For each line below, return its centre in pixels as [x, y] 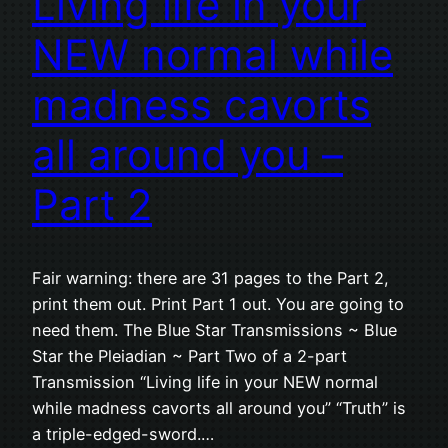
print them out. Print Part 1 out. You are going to [218, 303]
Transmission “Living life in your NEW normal [205, 381]
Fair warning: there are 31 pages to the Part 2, [210, 277]
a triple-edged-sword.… [123, 433]
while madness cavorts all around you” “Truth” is [219, 407]
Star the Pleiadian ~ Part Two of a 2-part [189, 355]
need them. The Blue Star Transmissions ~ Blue [214, 329]
